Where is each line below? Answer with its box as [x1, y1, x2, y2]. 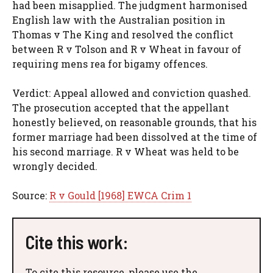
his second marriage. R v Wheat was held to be [12, 144, 239, 158]
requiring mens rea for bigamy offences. [12, 57, 208, 70]
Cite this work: [26, 230, 128, 253]
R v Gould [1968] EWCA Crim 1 [49, 188, 191, 202]
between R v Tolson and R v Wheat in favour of [12, 42, 241, 55]
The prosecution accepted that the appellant [12, 101, 229, 114]
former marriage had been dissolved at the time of [12, 130, 257, 143]
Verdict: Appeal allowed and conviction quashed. [12, 86, 251, 99]
